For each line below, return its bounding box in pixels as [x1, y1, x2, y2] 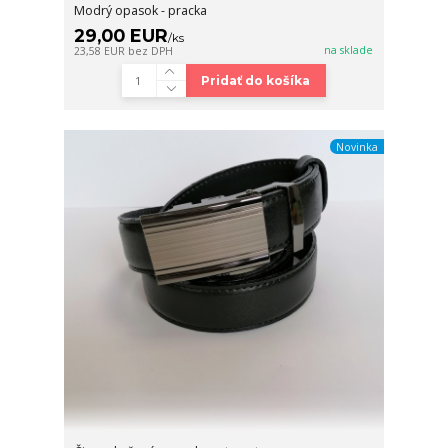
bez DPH [128, 43, 174, 58]
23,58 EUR [74, 43, 129, 58]
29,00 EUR [74, 24, 169, 46]
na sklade [324, 42, 374, 57]
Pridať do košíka [201, 72, 311, 88]
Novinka [335, 139, 378, 154]
